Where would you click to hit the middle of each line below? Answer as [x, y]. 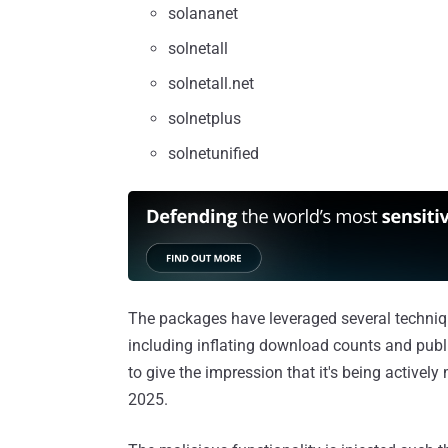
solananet [203, 14]
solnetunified [213, 154]
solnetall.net [211, 84]
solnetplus [204, 119]
